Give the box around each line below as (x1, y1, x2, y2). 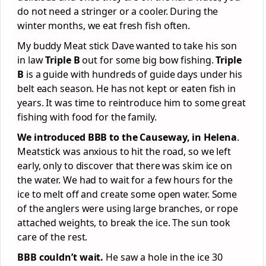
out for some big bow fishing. (80, 53, 216, 66)
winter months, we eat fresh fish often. (17, 19, 192, 32)
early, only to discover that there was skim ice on (17, 159, 232, 172)
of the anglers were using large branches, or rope (17, 202, 239, 215)
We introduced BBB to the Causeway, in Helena (17, 131, 237, 144)
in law (17, 53, 46, 66)
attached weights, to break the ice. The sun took (17, 216, 231, 229)
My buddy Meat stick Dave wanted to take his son (17, 39, 237, 52)
